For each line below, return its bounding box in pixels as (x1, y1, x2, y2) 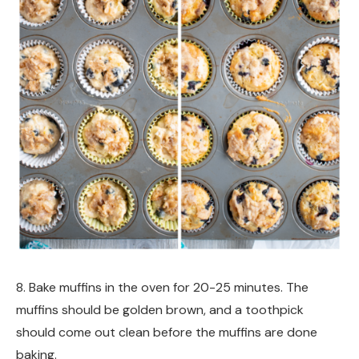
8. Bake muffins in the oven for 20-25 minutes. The (16, 279, 309, 296)
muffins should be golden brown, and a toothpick (16, 301, 304, 319)
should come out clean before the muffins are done (16, 324, 317, 341)
